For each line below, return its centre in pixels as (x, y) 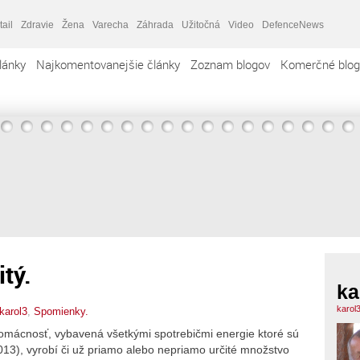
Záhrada (155, 25)
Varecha (110, 25)
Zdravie (37, 25)
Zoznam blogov (230, 64)
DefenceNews (293, 25)
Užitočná (201, 25)
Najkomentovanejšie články (108, 64)
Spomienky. (61, 311)
